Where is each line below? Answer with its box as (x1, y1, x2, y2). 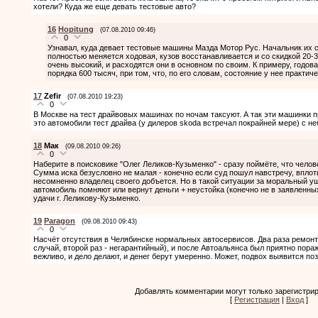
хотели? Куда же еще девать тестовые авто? (33, 1, 196, 11)
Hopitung (58, 24, 94, 33)
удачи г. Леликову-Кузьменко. (33, 193, 141, 202)
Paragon (44, 216, 75, 225)
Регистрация (234, 295, 280, 304)
